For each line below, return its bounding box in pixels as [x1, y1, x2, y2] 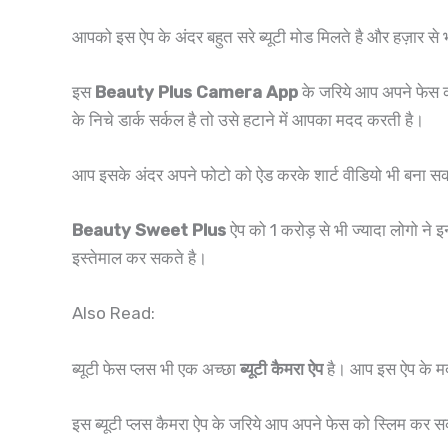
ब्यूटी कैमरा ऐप [240, 358, 323, 379]
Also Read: [72, 303, 155, 324]
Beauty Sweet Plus [72, 220, 226, 241]
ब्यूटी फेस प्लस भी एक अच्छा [72, 358, 240, 379]
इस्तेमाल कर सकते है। [72, 248, 207, 269]
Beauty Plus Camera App [95, 81, 298, 102]
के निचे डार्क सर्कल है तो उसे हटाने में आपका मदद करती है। [72, 109, 428, 130]
